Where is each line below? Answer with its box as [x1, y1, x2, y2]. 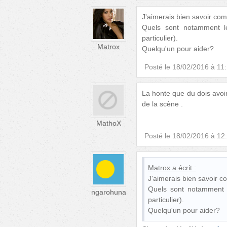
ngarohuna [91, 187, 126, 196]
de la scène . [142, 99, 183, 108]
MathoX [96, 119, 121, 127]
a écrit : [172, 163, 196, 172]
